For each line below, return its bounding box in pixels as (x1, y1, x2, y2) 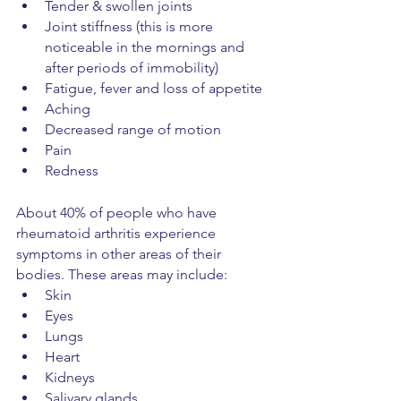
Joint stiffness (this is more (45, 18, 217, 35)
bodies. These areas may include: (16, 266, 227, 283)
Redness (45, 162, 98, 179)
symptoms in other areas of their (16, 245, 225, 262)
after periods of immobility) (45, 59, 218, 76)
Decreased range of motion (45, 121, 221, 138)
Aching (45, 100, 90, 117)
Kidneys (45, 369, 95, 386)
